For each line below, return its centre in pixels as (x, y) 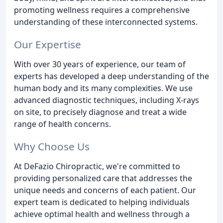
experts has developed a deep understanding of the (111, 76)
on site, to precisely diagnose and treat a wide (100, 112)
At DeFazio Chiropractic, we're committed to (97, 166)
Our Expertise (48, 45)
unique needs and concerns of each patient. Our (105, 190)
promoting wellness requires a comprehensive (102, 10)
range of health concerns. (62, 124)
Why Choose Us (52, 146)
